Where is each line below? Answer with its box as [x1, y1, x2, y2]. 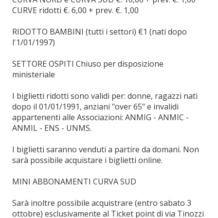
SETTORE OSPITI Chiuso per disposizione [12, 58, 163, 69]
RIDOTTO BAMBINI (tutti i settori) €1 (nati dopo [12, 26, 187, 37]
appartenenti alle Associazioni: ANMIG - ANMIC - [12, 112, 189, 123]
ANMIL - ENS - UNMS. [12, 123, 91, 133]
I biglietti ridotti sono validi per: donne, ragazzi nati [12, 91, 198, 101]
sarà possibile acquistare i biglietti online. [12, 155, 163, 165]
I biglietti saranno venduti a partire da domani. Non [12, 144, 199, 155]
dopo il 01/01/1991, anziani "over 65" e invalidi [12, 101, 179, 112]
